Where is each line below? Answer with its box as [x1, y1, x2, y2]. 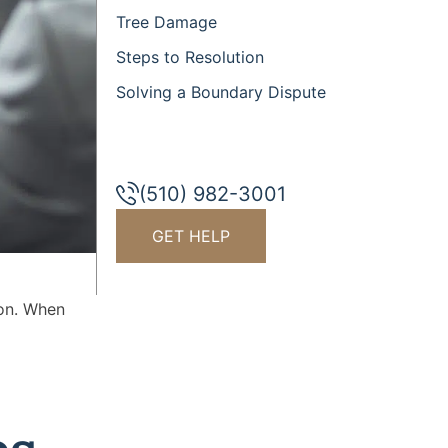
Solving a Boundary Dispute [116, 81, 327, 102]
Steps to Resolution [116, 46, 265, 67]
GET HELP [152, 225, 231, 246]
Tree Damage [116, 11, 223, 32]
